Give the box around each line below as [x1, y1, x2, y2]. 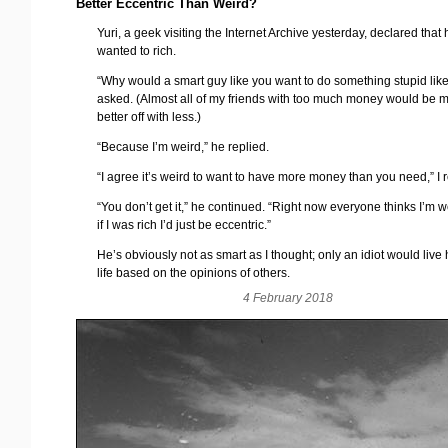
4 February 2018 [243, 291, 333, 306]
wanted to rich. [97, 44, 177, 59]
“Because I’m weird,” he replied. [97, 140, 270, 155]
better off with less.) [97, 110, 202, 125]
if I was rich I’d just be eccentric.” [97, 218, 272, 233]
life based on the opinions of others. [97, 266, 291, 281]
